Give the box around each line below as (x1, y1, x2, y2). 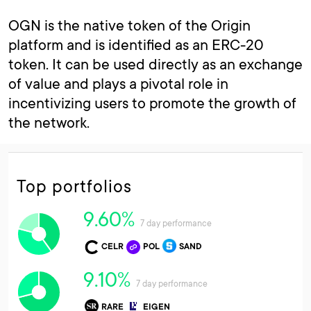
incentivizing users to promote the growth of (8, 92, 296, 113)
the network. (8, 112, 90, 133)
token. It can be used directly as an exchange (8, 53, 303, 74)
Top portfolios (17, 174, 132, 198)
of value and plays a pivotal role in (8, 73, 228, 94)
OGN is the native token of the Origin (8, 15, 251, 35)
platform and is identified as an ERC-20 (8, 34, 263, 55)
